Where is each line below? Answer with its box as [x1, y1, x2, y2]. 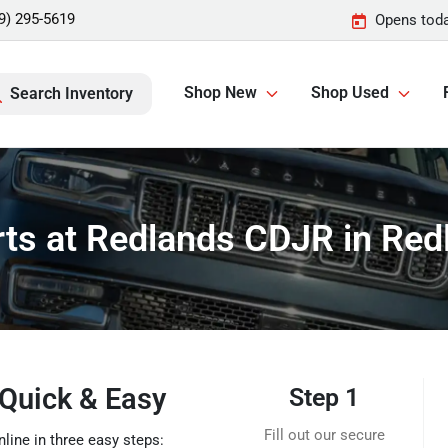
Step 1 [289, 383, 360, 412]
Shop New [184, 83, 257, 103]
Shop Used [311, 83, 389, 103]
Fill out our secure [263, 426, 385, 444]
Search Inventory [10, 84, 133, 103]
